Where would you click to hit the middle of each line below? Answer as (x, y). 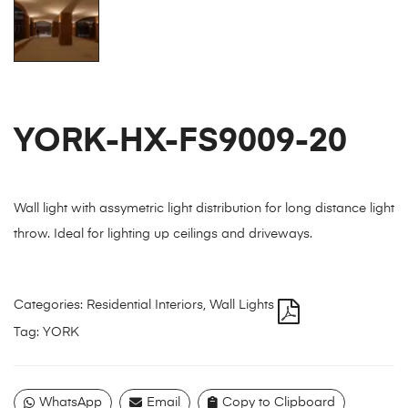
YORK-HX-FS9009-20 (180, 143)
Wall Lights (242, 305)
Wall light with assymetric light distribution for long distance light (204, 208)
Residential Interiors (145, 305)
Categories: (50, 305)
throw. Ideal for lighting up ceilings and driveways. (163, 234)
